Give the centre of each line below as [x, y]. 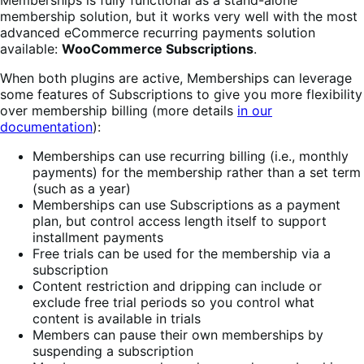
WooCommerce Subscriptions [158, 48]
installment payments [98, 237]
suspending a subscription [113, 351]
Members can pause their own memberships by [178, 334]
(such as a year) [82, 188]
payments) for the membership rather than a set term [197, 172]
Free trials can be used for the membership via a [182, 253]
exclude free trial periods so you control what [173, 302]
